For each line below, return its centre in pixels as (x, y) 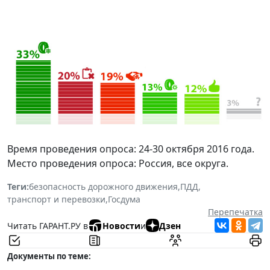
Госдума (124, 199)
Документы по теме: (49, 256)
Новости (121, 225)
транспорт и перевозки (56, 199)
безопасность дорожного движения (103, 187)
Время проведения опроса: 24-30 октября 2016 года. (131, 149)
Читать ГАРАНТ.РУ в (48, 225)
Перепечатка (235, 212)
